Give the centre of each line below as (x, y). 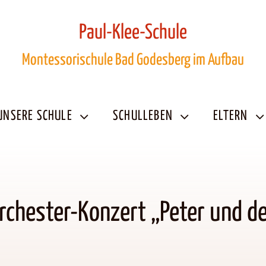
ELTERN (231, 116)
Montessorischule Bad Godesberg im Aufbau (133, 60)
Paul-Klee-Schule (133, 33)
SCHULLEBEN (143, 116)
